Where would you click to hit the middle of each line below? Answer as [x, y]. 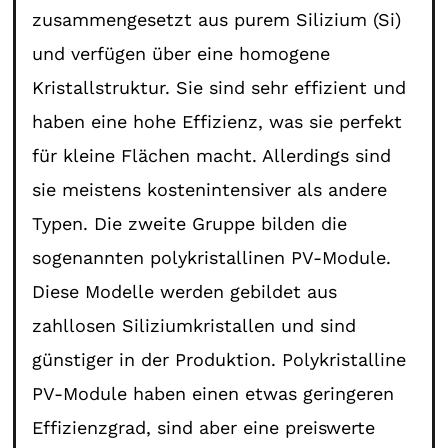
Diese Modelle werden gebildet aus [185, 291]
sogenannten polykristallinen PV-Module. [212, 257]
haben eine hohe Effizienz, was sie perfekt [217, 121]
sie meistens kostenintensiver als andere [210, 189]
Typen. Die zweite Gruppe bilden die [190, 223]
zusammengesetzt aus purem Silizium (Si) [217, 19]
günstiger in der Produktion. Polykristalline [219, 359]
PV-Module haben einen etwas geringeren [213, 393]
